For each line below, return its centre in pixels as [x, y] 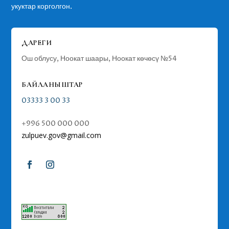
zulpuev [34, 135]
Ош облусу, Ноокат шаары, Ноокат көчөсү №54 [99, 59]
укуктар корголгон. [42, 7]
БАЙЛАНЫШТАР [52, 85]
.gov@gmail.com [74, 135]
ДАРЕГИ [37, 43]
